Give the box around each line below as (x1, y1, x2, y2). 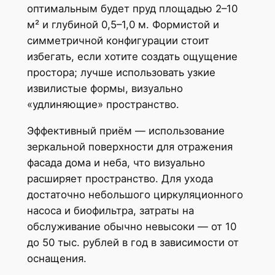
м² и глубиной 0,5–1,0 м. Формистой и (26, 18, 219, 31)
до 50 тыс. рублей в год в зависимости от (26, 236, 239, 249)
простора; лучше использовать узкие (26, 66, 215, 79)
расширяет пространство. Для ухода (26, 172, 213, 185)
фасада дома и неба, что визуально (26, 157, 205, 169)
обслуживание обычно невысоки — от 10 (26, 220, 236, 233)
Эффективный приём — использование (26, 125, 225, 137)
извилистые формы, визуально (26, 82, 183, 95)
